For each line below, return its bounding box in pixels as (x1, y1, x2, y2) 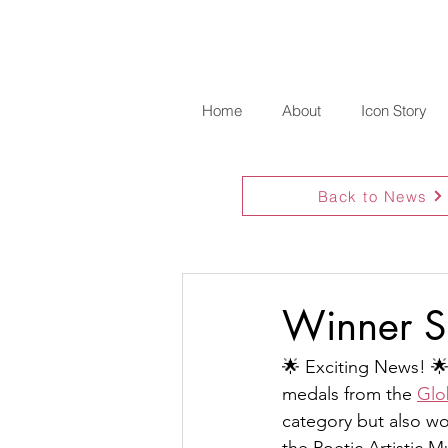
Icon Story (360, 101, 427, 120)
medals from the (282, 383, 417, 405)
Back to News (317, 186, 428, 206)
